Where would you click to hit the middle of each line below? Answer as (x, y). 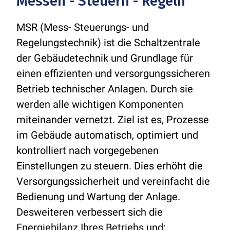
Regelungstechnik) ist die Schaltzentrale (108, 43)
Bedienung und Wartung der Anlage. (98, 197)
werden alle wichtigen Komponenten (100, 104)
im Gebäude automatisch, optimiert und (107, 135)
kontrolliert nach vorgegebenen (88, 150)
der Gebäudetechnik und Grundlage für (105, 58)
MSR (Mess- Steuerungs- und (83, 27)
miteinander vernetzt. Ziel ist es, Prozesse (113, 120)
